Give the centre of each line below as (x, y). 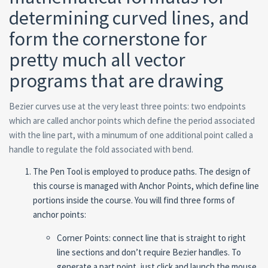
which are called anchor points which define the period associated (132, 121)
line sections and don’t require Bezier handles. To (149, 252)
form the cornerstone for (108, 39)
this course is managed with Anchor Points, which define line (146, 186)
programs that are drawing (116, 81)
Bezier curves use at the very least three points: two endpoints (127, 106)
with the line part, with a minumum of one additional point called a (131, 135)
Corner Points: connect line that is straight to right (151, 238)
